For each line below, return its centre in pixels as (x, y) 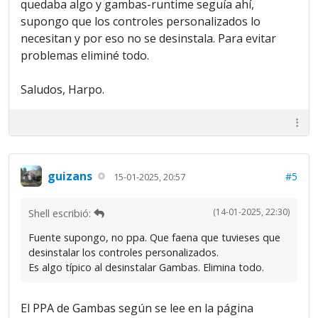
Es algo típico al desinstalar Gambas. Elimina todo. (146, 267)
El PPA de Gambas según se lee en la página (137, 308)
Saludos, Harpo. (62, 89)
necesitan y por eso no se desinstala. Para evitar (148, 38)
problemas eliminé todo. (85, 55)
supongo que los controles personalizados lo (141, 21)
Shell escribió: (61, 213)
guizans (70, 176)
